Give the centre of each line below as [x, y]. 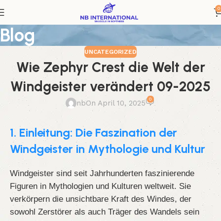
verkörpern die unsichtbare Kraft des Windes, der [101, 199]
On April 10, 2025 [116, 103]
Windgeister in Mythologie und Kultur [108, 149]
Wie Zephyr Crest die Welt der [110, 67]
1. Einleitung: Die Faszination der [93, 133]
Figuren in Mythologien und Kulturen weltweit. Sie [100, 186]
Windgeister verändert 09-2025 [110, 86]
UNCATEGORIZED [110, 52]
